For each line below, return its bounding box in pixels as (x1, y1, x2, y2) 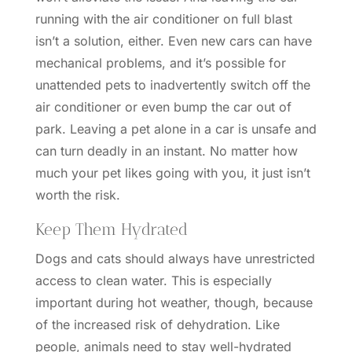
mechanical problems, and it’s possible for (35, 55, 286, 71)
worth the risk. (35, 187, 120, 203)
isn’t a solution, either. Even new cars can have (35, 33, 312, 49)
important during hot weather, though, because (35, 295, 313, 310)
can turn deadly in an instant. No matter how (35, 143, 298, 159)
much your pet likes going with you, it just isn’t (35, 165, 310, 181)
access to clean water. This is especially (35, 273, 272, 288)
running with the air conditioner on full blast (35, 11, 292, 27)
